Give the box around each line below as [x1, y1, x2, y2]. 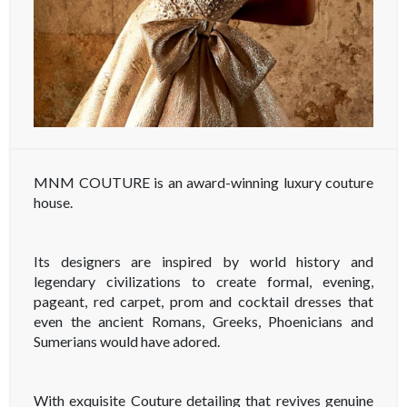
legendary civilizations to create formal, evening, [34, 273, 373, 291]
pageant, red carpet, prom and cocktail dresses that [34, 293, 373, 311]
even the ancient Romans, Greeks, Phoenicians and [34, 313, 373, 331]
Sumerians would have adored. [34, 333, 220, 351]
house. [34, 194, 73, 212]
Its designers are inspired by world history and [34, 253, 373, 271]
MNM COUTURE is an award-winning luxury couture [34, 174, 373, 192]
